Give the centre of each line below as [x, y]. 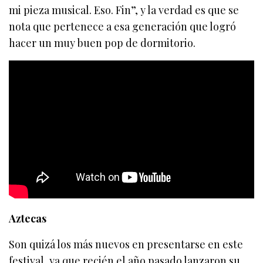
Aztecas [28, 218]
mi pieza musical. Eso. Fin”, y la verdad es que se [124, 10]
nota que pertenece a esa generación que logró [123, 26]
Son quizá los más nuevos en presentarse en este [126, 244]
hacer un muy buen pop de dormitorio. [102, 43]
